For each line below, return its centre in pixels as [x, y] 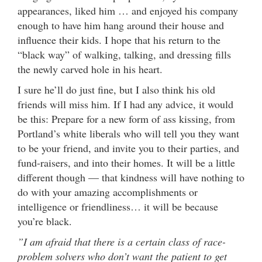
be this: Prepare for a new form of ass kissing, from [126, 118]
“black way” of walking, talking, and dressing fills [124, 54]
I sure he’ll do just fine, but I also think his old [116, 89]
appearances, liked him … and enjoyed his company [128, 10]
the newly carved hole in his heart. [92, 69]
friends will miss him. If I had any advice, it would [125, 104]
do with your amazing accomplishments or [108, 192]
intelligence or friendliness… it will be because [118, 206]
